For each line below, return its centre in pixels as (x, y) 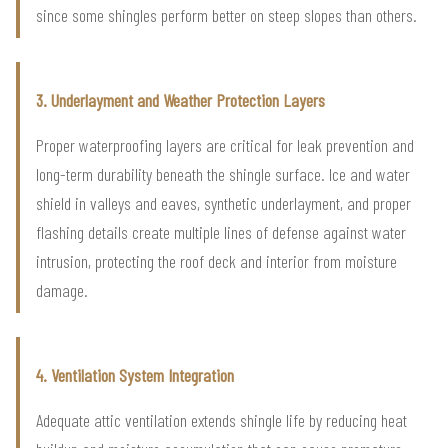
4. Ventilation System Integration (135, 375)
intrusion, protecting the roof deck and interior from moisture (216, 261)
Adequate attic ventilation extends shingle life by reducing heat (221, 420)
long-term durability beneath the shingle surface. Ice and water (223, 174)
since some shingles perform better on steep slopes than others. (226, 15)
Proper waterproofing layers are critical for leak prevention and (225, 145)
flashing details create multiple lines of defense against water (221, 232)
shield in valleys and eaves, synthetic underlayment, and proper (223, 203)
